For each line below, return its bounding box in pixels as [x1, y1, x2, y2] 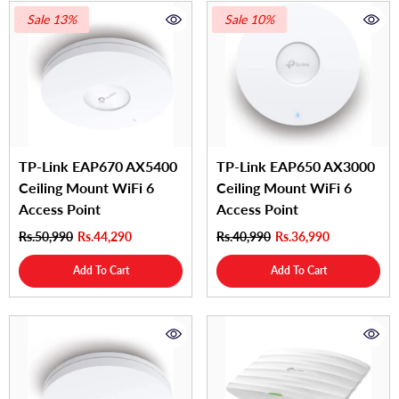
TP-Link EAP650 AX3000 [216, 157, 375, 175]
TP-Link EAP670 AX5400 [19, 157, 177, 175]
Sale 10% [224, 11, 274, 27]
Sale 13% [27, 11, 77, 27]
